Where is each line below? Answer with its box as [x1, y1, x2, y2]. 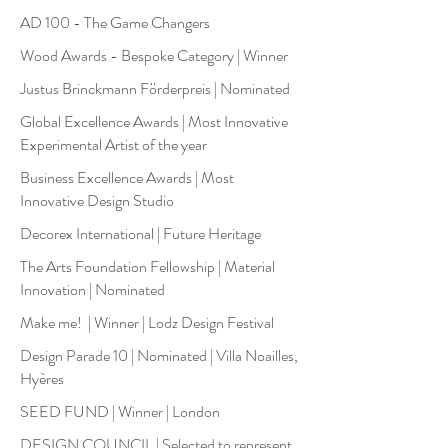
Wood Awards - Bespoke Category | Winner [20, 44, 288, 67]
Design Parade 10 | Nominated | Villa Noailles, [20, 344, 298, 367]
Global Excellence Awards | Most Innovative [20, 110, 288, 133]
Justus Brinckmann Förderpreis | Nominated [20, 77, 290, 100]
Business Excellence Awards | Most [20, 166, 234, 189]
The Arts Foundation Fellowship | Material [20, 255, 275, 278]
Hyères [20, 367, 64, 390]
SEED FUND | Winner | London [20, 400, 220, 423]
